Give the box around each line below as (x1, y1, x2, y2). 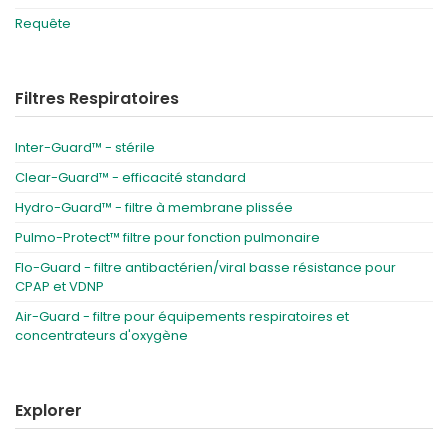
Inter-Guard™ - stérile (15, 137, 155, 157)
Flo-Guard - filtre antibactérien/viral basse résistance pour (15, 257, 396, 277)
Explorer (15, 398, 82, 422)
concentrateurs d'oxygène (15, 325, 188, 345)
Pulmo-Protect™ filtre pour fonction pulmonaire (15, 227, 320, 247)
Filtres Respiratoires (15, 86, 179, 110)
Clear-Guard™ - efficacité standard (15, 167, 246, 187)
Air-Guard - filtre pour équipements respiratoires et (15, 306, 349, 326)
